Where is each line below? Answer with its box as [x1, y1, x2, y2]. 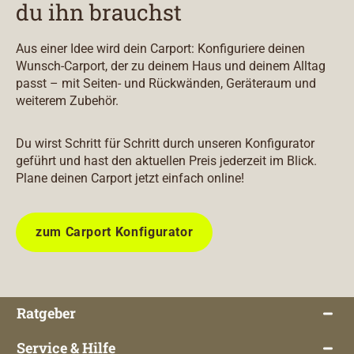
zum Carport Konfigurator [36, 224, 194, 240]
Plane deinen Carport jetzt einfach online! [16, 171, 244, 186]
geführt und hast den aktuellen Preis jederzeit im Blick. [16, 153, 317, 169]
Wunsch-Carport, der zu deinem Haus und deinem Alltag [16, 58, 326, 74]
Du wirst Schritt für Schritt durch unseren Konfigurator [16, 136, 314, 152]
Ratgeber [17, 303, 76, 323]
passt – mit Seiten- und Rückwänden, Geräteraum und [16, 76, 316, 92]
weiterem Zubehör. [16, 93, 119, 109]
